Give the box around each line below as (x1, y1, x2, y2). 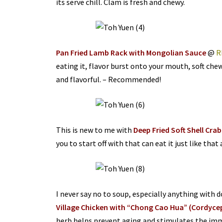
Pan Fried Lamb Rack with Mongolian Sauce (55, 48, 206, 58)
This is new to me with (55, 125, 132, 135)
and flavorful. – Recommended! (55, 74, 161, 85)
